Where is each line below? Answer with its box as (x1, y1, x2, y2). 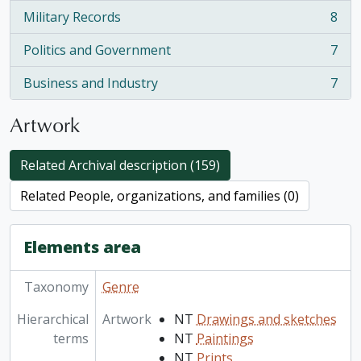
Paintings (196, 330, 254, 347)
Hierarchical (17, 310, 89, 328)
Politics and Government (23, 41, 171, 59)
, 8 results (23, 16, 81, 35)
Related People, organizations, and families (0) (20, 187, 299, 205)
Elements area (23, 236, 141, 258)
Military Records (23, 8, 121, 26)
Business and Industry (23, 74, 158, 92)
